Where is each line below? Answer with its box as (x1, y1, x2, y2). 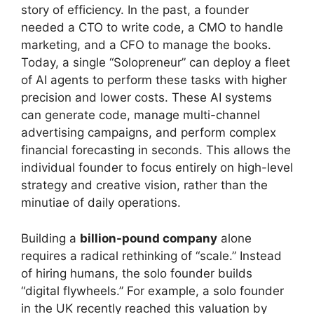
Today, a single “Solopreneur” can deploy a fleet (21, 55, 290, 69)
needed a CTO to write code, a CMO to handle (21, 20, 283, 34)
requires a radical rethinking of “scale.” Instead (21, 248, 282, 263)
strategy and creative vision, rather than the (21, 178, 268, 192)
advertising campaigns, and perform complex (21, 125, 276, 139)
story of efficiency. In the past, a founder (21, 3, 249, 17)
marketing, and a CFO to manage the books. (21, 38, 271, 52)
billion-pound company (80, 231, 217, 245)
